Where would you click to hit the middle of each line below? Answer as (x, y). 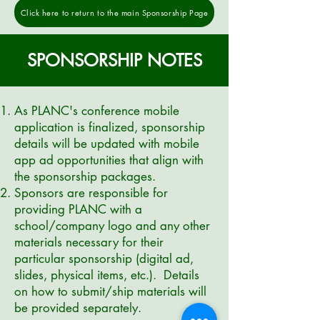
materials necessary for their (89, 242)
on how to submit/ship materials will (110, 291)
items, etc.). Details (146, 275)
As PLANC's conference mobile (97, 111)
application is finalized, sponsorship (110, 127)
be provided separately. (78, 308)
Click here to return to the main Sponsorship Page (114, 12)
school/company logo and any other (112, 226)
